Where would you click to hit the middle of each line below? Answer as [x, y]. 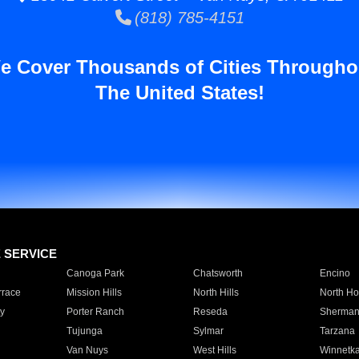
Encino [335, 273]
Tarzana [337, 331]
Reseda [210, 312]
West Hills [214, 350]
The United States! [179, 93]
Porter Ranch [95, 312]
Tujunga [84, 331]
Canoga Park [95, 273]
